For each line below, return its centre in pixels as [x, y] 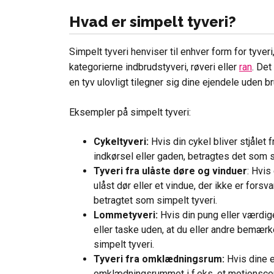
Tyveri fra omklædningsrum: [159, 259]
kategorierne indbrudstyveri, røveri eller [154, 67]
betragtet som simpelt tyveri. [155, 200]
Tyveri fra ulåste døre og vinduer [170, 171]
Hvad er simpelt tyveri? [153, 22]
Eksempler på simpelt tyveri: [130, 112]
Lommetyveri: [126, 215]
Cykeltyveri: [121, 141]
